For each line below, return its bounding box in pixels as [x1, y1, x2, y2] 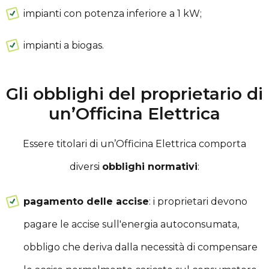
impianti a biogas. [23, 39, 104, 51]
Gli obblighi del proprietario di [6, 83, 263, 104]
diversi [70, 160, 102, 172]
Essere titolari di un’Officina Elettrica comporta [23, 138, 246, 150]
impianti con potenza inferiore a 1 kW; [23, 7, 202, 19]
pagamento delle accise [23, 195, 149, 207]
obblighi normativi [102, 160, 198, 172]
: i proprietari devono [148, 195, 247, 207]
